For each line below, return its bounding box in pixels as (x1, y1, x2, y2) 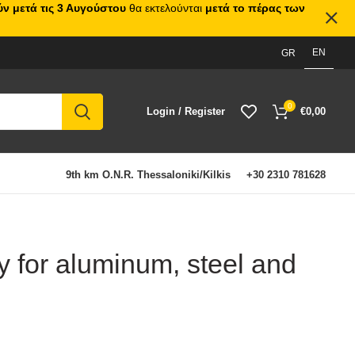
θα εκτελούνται (126, 2, 205, 14)
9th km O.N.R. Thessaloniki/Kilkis (66, 168, 231, 181)
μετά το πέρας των (205, 2, 305, 14)
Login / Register (147, 105, 225, 117)
